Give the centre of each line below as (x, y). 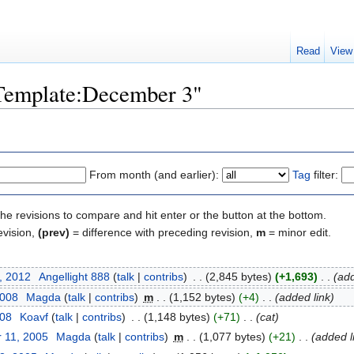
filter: (324, 174)
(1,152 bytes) (202, 297)
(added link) (304, 297)
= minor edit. (298, 232)
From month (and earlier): (154, 174)
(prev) (54, 232)
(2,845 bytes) (238, 277)
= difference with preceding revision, (163, 232)
